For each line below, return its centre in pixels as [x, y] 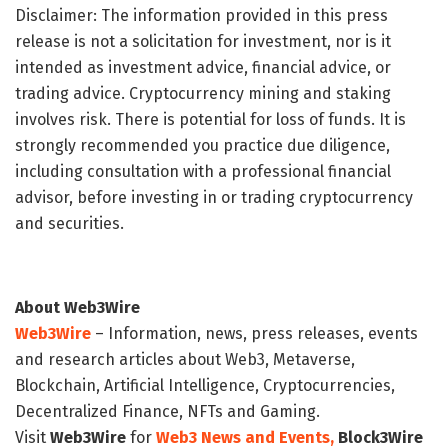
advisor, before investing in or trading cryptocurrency [214, 197]
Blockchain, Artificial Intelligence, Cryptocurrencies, [205, 385]
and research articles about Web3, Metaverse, [185, 359]
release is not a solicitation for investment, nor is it [203, 41]
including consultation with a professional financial [203, 171]
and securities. [69, 223]
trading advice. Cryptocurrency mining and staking [203, 93]
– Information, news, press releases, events [254, 333]
